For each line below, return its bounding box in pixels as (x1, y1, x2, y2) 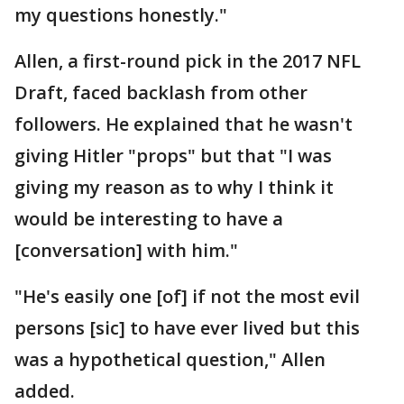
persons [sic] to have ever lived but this (14, 315, 360, 340)
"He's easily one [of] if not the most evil (14, 283, 360, 308)
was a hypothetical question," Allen (14, 346, 326, 372)
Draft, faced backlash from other (14, 79, 308, 105)
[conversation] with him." (14, 237, 238, 262)
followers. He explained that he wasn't (14, 111, 353, 136)
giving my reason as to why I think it (14, 174, 334, 199)
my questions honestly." (14, 2, 227, 27)
